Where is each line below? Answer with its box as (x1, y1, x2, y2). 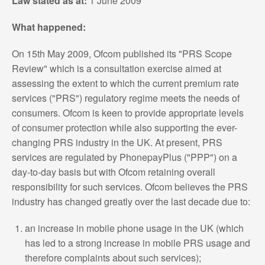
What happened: (11, 20, 86, 34)
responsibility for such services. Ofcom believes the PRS (11, 179, 248, 193)
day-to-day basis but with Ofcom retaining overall (11, 164, 215, 179)
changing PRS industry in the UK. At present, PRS (11, 135, 222, 149)
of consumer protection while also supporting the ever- (11, 120, 237, 134)
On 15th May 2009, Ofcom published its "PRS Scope (11, 46, 232, 60)
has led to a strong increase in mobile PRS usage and (25, 235, 251, 250)
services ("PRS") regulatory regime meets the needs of (11, 91, 240, 105)
